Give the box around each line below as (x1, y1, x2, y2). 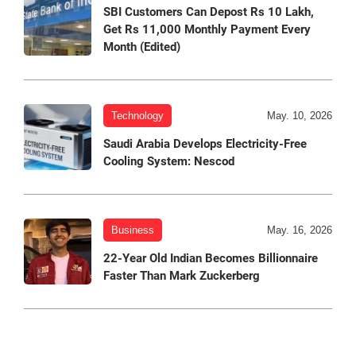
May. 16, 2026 (267, 223, 332, 236)
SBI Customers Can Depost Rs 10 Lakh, (103, 4, 314, 19)
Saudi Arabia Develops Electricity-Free (103, 136, 307, 151)
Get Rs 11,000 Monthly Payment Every (103, 21, 311, 37)
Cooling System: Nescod (103, 153, 234, 168)
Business (111, 223, 154, 236)
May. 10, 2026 (267, 109, 332, 122)
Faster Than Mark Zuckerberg (103, 268, 260, 283)
